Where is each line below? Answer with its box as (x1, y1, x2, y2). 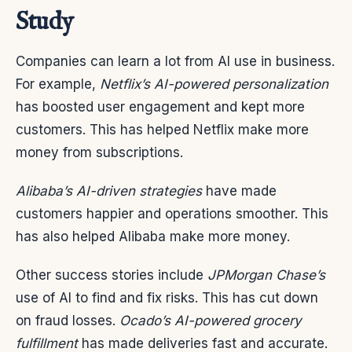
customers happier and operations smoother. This (16, 205, 328, 222)
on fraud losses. (16, 312, 119, 328)
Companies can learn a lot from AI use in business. (16, 53, 335, 69)
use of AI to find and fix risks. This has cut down (16, 289, 318, 306)
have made (202, 182, 277, 199)
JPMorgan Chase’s (207, 266, 325, 283)
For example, (16, 75, 100, 92)
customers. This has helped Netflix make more (16, 121, 309, 137)
